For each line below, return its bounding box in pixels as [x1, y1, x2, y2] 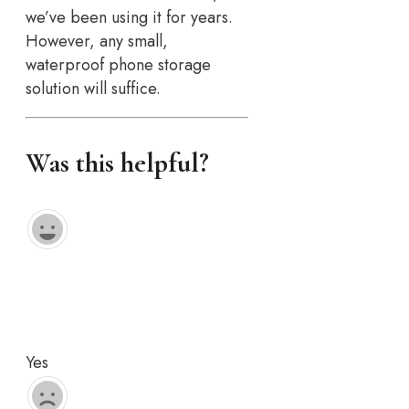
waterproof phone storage [26, 52, 211, 77]
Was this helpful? [26, 145, 209, 180]
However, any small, [26, 28, 168, 53]
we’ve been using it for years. [26, 5, 233, 29]
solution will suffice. [26, 76, 161, 100]
